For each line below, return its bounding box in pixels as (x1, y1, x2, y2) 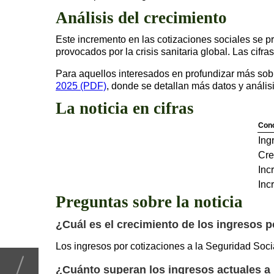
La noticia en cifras (56, 98, 194, 117)
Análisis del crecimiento (56, 8, 227, 27)
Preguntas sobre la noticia (56, 192, 243, 211)
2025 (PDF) (56, 80, 106, 91)
